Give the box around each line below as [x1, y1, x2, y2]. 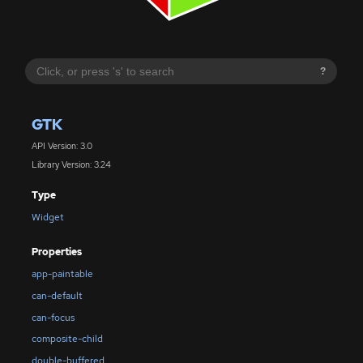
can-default [31, 288, 83, 302]
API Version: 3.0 [31, 140, 92, 152]
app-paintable [31, 267, 93, 280]
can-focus [31, 310, 75, 324]
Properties [31, 245, 82, 258]
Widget [31, 211, 64, 224]
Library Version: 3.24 [31, 158, 111, 170]
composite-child [31, 332, 103, 346]
